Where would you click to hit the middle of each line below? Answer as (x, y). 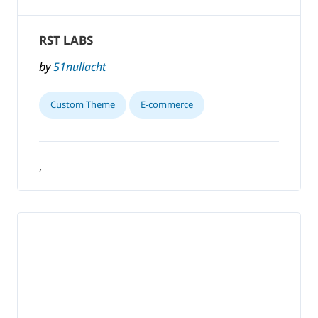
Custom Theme (83, 105)
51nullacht (79, 67)
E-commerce (167, 105)
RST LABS (66, 40)
